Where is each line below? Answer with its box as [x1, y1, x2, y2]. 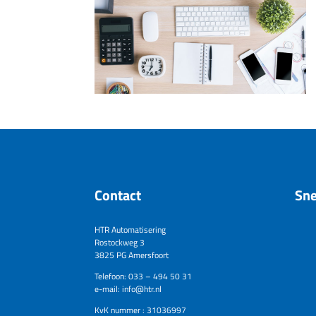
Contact [95, 184, 142, 207]
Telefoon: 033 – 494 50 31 [95, 269, 193, 284]
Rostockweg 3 [95, 236, 145, 250]
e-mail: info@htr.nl [95, 282, 162, 296]
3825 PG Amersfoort [95, 248, 169, 262]
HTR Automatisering [95, 223, 166, 237]
